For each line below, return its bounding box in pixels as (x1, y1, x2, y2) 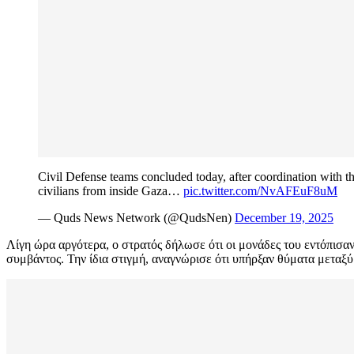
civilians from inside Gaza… (38, 184, 183, 198)
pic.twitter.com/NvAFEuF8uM (183, 184, 337, 198)
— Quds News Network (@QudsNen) (38, 211, 235, 225)
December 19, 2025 (235, 211, 333, 225)
